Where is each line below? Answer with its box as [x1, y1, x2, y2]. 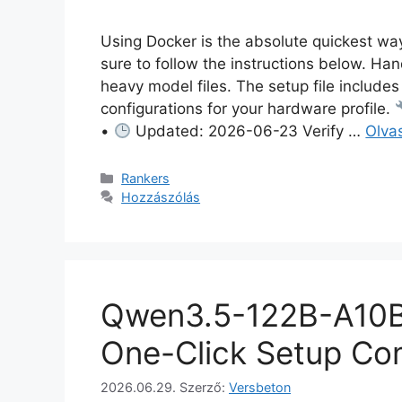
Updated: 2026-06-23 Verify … [131, 121, 366, 140]
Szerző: [179, 379, 229, 395]
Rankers [121, 170, 170, 186]
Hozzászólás [121, 188, 201, 205]
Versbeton [229, 379, 291, 395]
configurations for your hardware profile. [100, 99, 395, 118]
